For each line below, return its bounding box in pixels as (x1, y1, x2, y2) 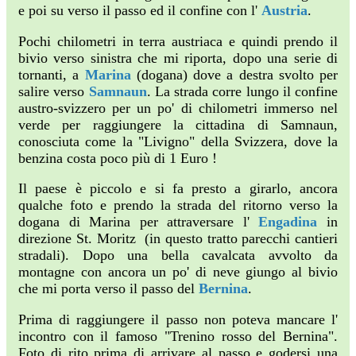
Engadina (249, 214, 318, 230)
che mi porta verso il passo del (18, 281, 199, 297)
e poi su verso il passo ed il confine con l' (18, 2, 261, 19)
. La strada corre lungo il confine (146, 83, 338, 99)
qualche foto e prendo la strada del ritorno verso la (18, 197, 338, 214)
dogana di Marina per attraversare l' (18, 214, 250, 230)
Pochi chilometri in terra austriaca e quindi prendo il (18, 33, 338, 49)
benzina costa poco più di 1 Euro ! (18, 149, 217, 166)
